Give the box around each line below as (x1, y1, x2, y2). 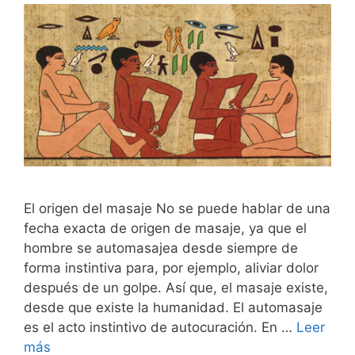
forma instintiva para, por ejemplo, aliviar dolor (24, 259, 319, 276)
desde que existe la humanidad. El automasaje (24, 299, 323, 315)
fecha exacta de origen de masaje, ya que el (24, 219, 307, 236)
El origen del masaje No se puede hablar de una (24, 200, 330, 216)
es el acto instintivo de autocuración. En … (24, 319, 296, 335)
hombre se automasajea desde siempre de (24, 239, 298, 256)
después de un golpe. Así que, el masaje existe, (24, 279, 328, 296)
